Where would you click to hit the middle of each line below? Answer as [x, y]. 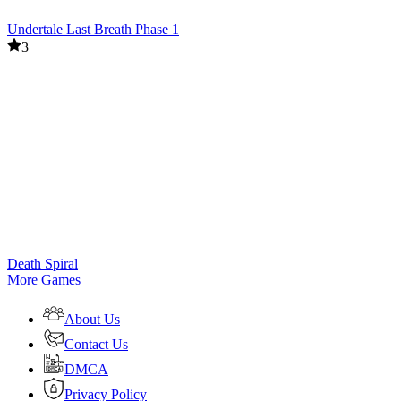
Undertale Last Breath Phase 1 [93, 30]
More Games [44, 280]
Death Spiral [43, 264]
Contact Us [96, 345]
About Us [92, 320]
